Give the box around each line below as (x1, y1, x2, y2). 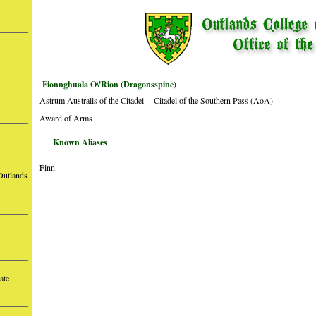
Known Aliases (53, 136, 107, 148)
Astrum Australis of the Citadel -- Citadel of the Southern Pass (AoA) (39, 95, 273, 106)
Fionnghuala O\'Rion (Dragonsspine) (42, 78, 176, 90)
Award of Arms (39, 112, 92, 123)
